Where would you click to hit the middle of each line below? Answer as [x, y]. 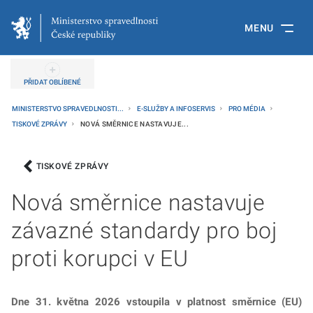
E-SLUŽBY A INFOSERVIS [177, 109]
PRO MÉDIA [248, 109]
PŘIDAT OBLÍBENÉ [52, 82]
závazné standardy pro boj [144, 231]
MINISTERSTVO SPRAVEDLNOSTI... [68, 109]
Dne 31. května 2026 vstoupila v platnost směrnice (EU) [156, 302]
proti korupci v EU [100, 259]
